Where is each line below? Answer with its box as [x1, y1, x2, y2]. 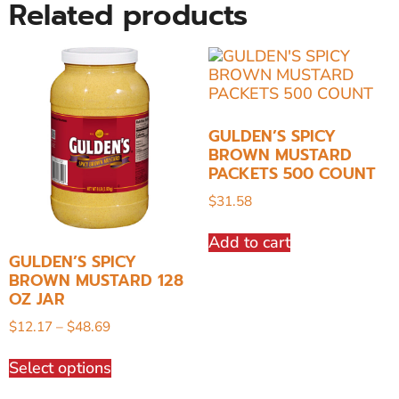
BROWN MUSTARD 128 [9, 268, 183, 294]
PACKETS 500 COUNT [208, 161, 376, 187]
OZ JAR [9, 287, 65, 313]
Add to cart [208, 231, 290, 253]
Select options [9, 356, 111, 379]
